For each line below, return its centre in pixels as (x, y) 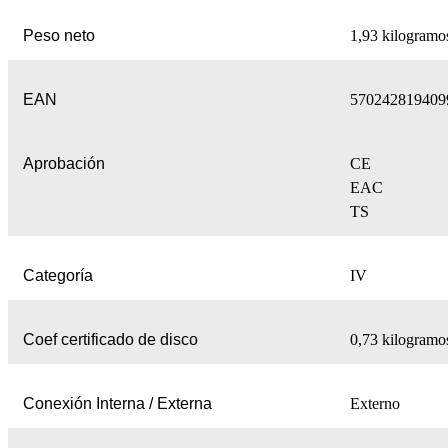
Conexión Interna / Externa (117, 404)
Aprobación (64, 164)
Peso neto (59, 36)
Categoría (58, 276)
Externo (375, 404)
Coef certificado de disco (110, 340)
